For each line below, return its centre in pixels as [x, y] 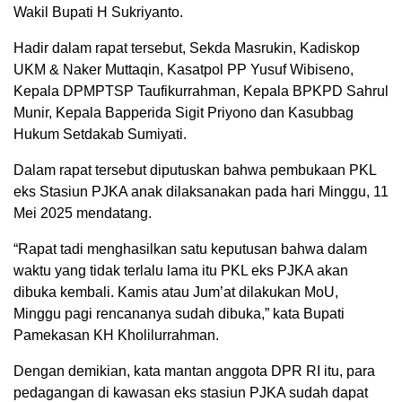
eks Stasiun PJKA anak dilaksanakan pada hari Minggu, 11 [201, 191]
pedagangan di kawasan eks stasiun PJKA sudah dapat [191, 392]
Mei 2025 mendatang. [83, 213]
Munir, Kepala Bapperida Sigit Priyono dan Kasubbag [184, 112]
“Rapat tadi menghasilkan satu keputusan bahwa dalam [190, 249]
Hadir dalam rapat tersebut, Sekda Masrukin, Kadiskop [187, 48]
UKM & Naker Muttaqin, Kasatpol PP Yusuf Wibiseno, [184, 69]
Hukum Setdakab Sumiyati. [100, 134]
